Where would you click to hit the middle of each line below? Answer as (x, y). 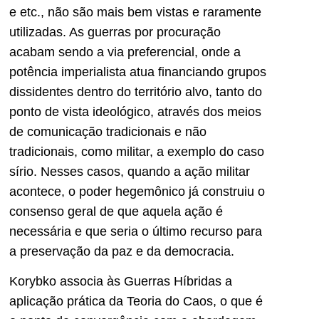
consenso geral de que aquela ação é (116, 211)
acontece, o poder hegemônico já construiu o (137, 191)
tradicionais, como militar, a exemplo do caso (137, 151)
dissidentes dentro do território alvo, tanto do (136, 91)
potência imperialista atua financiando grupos (138, 72)
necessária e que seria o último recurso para (136, 231)
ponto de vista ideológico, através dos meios (135, 111)
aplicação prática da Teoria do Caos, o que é (136, 302)
